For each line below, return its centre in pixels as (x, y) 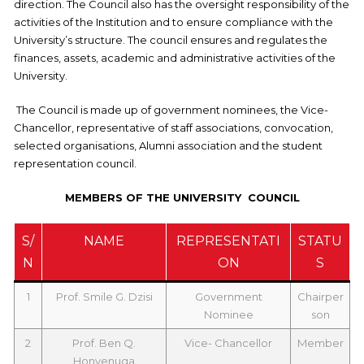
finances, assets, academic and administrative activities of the (175, 57)
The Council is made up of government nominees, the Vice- (171, 109)
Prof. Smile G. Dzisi (104, 296)
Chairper (320, 296)
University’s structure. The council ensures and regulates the (171, 39)
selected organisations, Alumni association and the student (168, 145)
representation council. (75, 163)
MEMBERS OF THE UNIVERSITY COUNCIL (182, 197)
